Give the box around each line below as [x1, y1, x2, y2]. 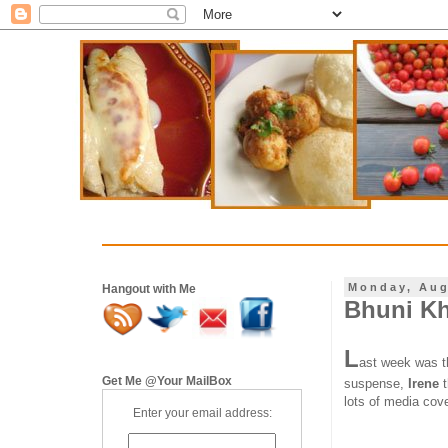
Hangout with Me [102, 282, 196, 296]
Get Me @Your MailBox [102, 374, 232, 388]
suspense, [344, 376, 408, 392]
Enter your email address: [132, 406, 272, 420]
